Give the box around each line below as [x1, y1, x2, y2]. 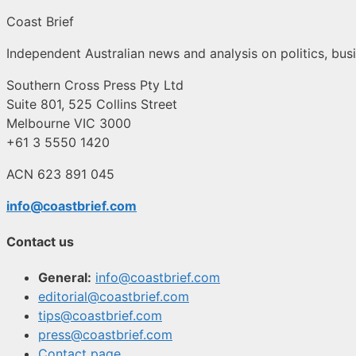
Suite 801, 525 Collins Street [6, 95, 177, 112]
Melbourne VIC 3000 [6, 114, 131, 131]
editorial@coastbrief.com [38, 288, 189, 305]
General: [38, 269, 91, 286]
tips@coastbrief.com [38, 308, 162, 324]
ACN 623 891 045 [6, 165, 114, 182]
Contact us [6, 233, 74, 250]
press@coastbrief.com [38, 327, 172, 343]
